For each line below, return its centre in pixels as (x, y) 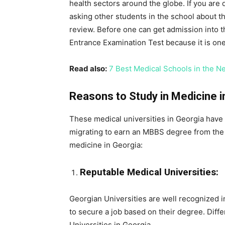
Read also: (88, 69)
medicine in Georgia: (106, 145)
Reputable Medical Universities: (149, 172)
